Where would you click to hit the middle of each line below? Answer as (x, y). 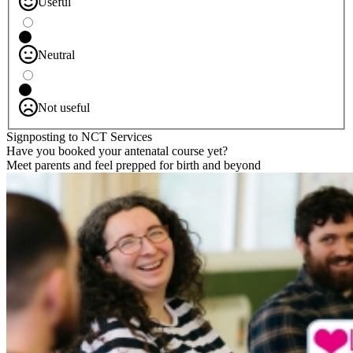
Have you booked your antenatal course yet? (117, 150)
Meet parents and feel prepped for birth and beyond (134, 165)
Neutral (56, 54)
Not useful (64, 107)
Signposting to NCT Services (79, 136)
